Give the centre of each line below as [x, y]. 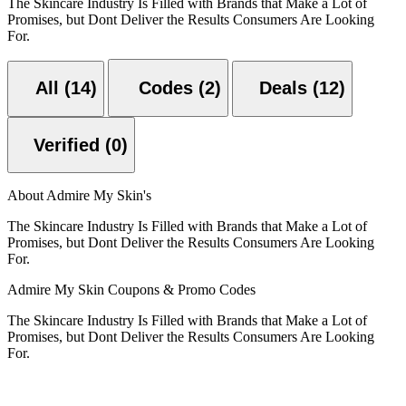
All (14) [66, 88]
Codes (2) [210, 88]
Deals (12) [302, 88]
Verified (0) [116, 145]
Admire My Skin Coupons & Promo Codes [131, 290]
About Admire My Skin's [79, 196]
